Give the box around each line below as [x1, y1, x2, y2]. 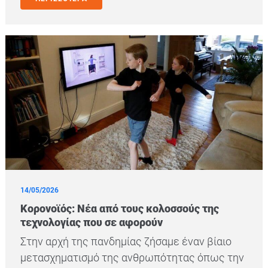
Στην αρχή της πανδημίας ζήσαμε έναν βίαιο [20, 235, 232, 248]
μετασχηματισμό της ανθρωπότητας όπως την [20, 251, 244, 264]
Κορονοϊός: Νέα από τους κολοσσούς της [20, 202, 219, 215]
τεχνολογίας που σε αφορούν [20, 216, 163, 229]
